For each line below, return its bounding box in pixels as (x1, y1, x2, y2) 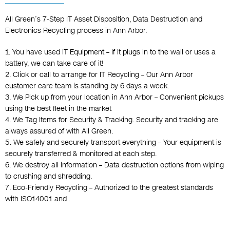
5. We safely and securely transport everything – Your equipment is (5, 138, 221, 148)
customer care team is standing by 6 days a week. (5, 81, 169, 91)
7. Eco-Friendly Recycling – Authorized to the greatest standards (5, 183, 213, 193)
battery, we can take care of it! (5, 59, 104, 69)
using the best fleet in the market (5, 104, 111, 114)
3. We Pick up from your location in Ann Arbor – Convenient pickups (5, 92, 224, 103)
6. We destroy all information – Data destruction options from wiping (5, 160, 224, 170)
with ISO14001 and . (5, 194, 70, 204)
